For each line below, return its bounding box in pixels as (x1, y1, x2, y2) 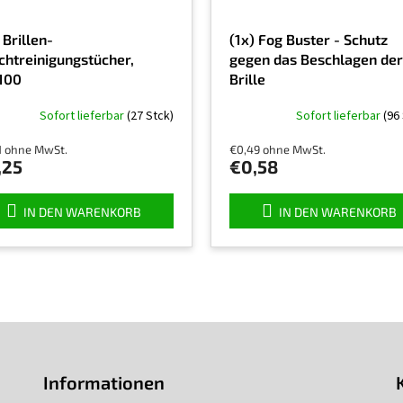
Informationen (42, 372, 165, 394)
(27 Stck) (127, 106, 174, 125)
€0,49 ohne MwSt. (229, 142, 326, 157)
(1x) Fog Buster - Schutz (229, 31, 388, 49)
